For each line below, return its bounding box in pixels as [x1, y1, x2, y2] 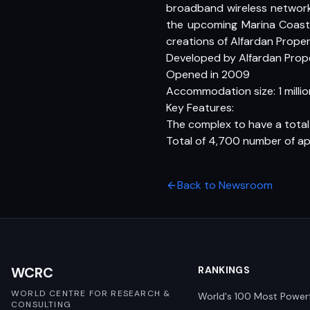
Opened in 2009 [166, 67, 250, 82]
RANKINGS [198, 264, 250, 276]
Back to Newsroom [177, 178, 273, 192]
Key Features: [166, 100, 234, 115]
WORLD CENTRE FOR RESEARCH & [11, 288, 171, 299]
